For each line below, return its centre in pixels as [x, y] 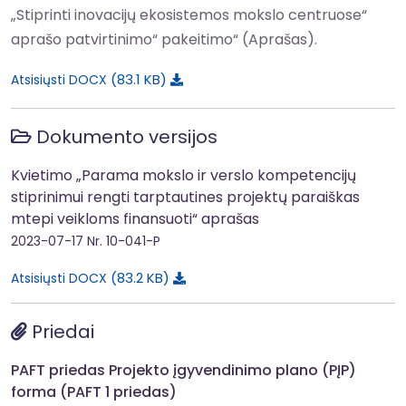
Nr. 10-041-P [124, 241]
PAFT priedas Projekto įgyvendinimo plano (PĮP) [184, 370]
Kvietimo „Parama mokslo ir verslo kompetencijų [184, 175]
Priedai [61, 332]
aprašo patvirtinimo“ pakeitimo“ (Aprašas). [168, 39]
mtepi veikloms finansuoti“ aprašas [135, 219]
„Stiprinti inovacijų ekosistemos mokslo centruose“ [189, 15]
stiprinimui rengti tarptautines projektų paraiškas [185, 197]
